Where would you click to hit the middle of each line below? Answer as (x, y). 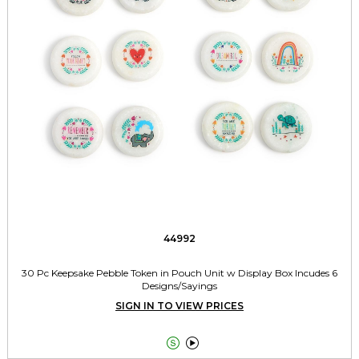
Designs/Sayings (179, 286)
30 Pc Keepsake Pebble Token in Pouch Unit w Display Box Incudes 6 (179, 273)
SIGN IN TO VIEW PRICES (179, 306)
